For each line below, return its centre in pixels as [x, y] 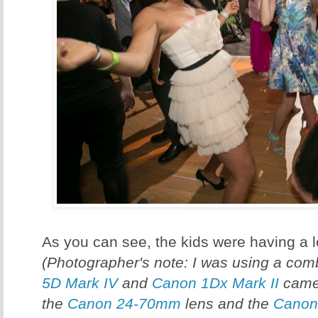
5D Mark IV [80, 284]
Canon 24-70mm [124, 304]
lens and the [227, 304]
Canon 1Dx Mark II [215, 284]
